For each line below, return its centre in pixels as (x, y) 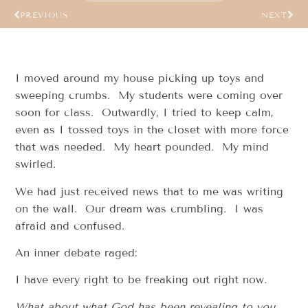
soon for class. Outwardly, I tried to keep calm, (145, 113)
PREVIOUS (44, 15)
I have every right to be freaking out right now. (141, 280)
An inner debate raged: (77, 252)
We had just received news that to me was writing (150, 191)
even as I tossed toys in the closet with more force (152, 130)
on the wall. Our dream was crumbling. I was (140, 208)
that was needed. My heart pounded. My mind (142, 147)
